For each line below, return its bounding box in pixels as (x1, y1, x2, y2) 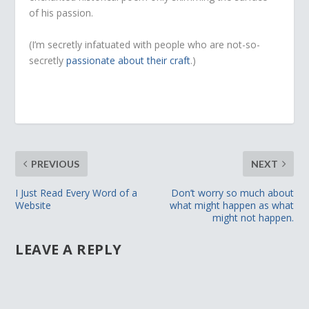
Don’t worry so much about (170, 186, 294, 199)
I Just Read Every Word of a (15, 186, 138, 199)
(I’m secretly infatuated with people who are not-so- (29, 37, 261, 51)
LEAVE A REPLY (15, 239, 122, 259)
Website (15, 198, 52, 212)
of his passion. (29, 6, 94, 20)
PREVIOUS (31, 157, 80, 170)
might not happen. (212, 210, 294, 224)
